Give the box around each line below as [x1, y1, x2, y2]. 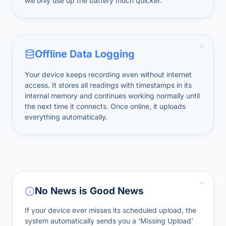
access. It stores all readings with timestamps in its [25, 81, 192, 89]
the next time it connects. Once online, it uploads [25, 102, 186, 110]
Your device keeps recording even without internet [25, 70, 192, 79]
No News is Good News [35, 185, 144, 197]
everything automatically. [25, 112, 107, 121]
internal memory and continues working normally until [25, 91, 200, 100]
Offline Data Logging [35, 48, 135, 60]
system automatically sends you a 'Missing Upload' [25, 216, 193, 225]
